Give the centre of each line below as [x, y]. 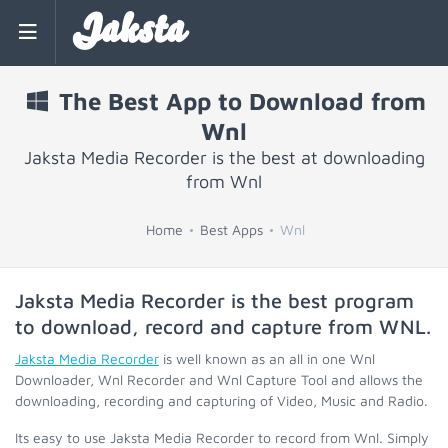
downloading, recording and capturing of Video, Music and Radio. [221, 400]
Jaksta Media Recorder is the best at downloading [224, 157]
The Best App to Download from [239, 101]
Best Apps [231, 229]
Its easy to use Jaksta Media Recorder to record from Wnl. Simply [222, 437]
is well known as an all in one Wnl [267, 358]
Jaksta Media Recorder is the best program [214, 300]
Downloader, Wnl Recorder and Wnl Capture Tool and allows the [219, 379]
